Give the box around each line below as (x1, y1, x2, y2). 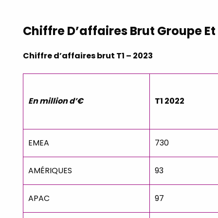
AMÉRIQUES (28, 164, 72, 176)
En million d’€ (28, 95, 83, 107)
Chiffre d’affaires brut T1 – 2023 (23, 50, 153, 61)
